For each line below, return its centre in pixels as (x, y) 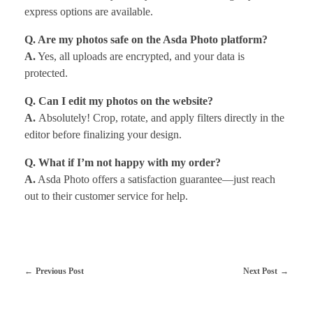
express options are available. (89, 12)
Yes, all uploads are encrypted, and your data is (140, 57)
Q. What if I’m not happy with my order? (123, 163)
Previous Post (59, 271)
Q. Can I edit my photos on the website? (119, 101)
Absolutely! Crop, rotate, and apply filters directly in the (161, 118)
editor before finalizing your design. (103, 135)
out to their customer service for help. (106, 196)
